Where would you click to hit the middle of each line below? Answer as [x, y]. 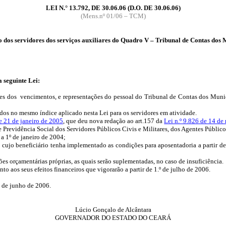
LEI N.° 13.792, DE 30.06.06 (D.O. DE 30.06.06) [113, 8]
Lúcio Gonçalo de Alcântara [113, 210]
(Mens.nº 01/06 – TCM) [113, 16]
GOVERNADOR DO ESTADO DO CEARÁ [113, 218]
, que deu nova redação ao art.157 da [114, 121]
